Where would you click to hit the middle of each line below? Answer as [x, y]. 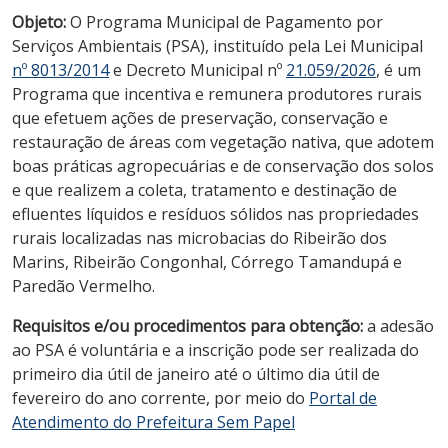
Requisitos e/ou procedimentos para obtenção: [189, 325]
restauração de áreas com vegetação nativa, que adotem [223, 141]
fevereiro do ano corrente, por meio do [160, 397]
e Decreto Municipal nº [197, 69]
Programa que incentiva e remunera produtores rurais [217, 93]
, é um [398, 69]
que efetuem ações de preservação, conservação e [200, 117]
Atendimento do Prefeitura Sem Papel [153, 421]
